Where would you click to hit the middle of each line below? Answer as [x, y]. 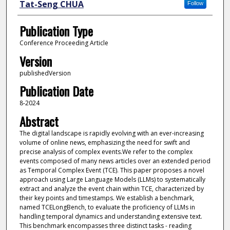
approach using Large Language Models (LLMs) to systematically [112, 179]
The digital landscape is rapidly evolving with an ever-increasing [111, 133]
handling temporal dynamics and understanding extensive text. [111, 216]
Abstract [39, 121]
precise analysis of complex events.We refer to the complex [106, 151]
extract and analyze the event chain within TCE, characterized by [111, 188]
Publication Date [56, 91]
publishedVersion [45, 73]
